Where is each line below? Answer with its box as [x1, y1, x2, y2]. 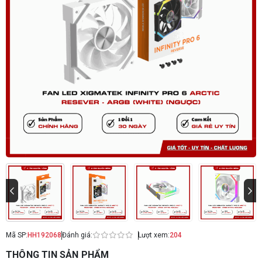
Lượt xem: [138, 231, 170, 239]
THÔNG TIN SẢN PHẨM [6, 249, 109, 260]
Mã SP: [6, 231, 27, 239]
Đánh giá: [61, 231, 92, 239]
